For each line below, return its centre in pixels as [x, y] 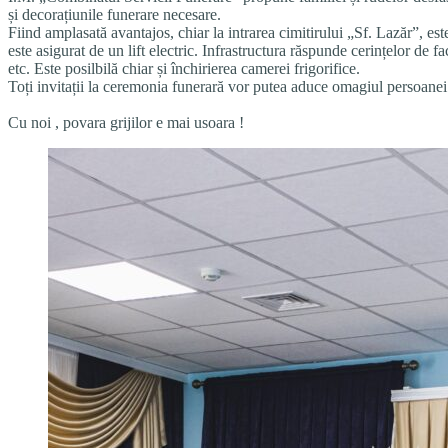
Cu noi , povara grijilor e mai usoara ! [126, 122]
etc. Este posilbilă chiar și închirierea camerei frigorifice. [184, 68]
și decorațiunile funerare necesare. [114, 14]
